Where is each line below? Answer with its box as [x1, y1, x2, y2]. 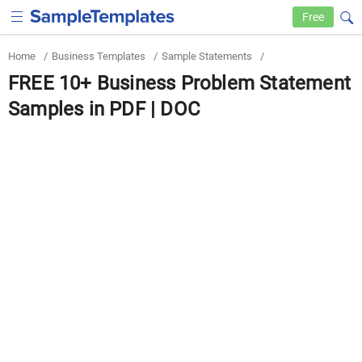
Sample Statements [162, 50, 252, 62]
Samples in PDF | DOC [8, 98, 200, 120]
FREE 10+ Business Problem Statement [8, 72, 351, 95]
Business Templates [52, 50, 145, 62]
